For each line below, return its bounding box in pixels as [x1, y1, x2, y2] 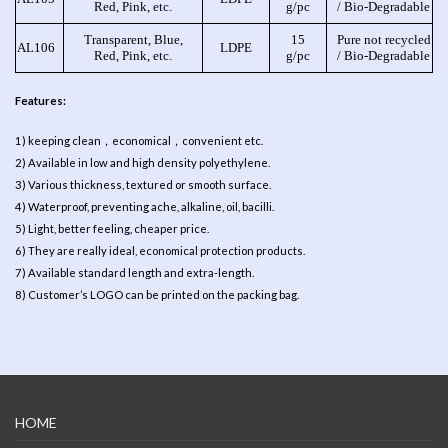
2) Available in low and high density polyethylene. [15, 155, 270, 169]
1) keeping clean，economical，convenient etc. [15, 133, 263, 147]
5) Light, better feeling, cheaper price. [15, 221, 209, 235]
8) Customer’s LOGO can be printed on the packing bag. [15, 287, 299, 301]
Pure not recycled [336, 32, 431, 47]
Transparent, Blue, [83, 32, 183, 47]
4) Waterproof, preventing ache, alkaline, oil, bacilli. [15, 199, 274, 213]
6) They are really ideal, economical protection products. [15, 243, 305, 257]
